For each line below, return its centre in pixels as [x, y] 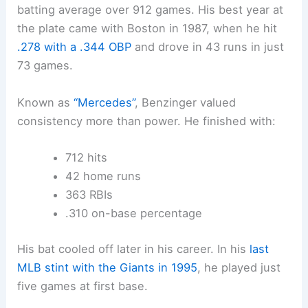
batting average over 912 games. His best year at [151, 10]
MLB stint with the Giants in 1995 [108, 267]
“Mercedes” [104, 102]
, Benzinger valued [186, 102]
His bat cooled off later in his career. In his [134, 249]
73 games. [45, 66]
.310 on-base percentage [133, 213]
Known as [46, 102]
